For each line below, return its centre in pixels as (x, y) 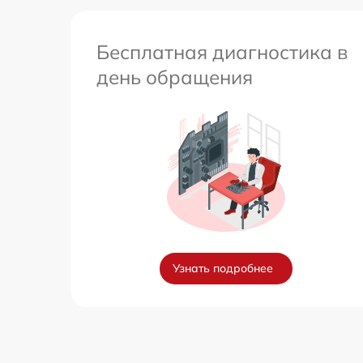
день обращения (175, 77)
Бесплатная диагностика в (222, 52)
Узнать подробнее (223, 268)
